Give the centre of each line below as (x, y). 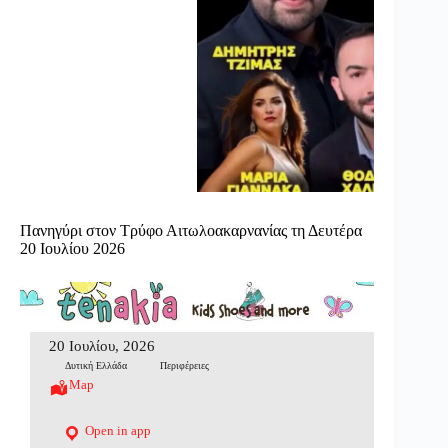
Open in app (116, 430)
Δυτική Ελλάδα (95, 365)
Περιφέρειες (185, 365)
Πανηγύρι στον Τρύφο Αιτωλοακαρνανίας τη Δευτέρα (191, 231)
